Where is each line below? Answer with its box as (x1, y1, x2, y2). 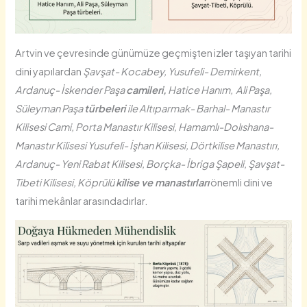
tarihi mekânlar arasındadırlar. (15, 194, 149, 207)
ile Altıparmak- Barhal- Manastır (127, 101, 271, 114)
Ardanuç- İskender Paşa (15, 83, 127, 96)
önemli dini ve (209, 175, 273, 188)
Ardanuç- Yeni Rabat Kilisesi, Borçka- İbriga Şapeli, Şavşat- (15, 157, 285, 170)
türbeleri (84, 101, 128, 114)
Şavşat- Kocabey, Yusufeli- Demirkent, (83, 64, 262, 77)
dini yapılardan (15, 64, 84, 77)
